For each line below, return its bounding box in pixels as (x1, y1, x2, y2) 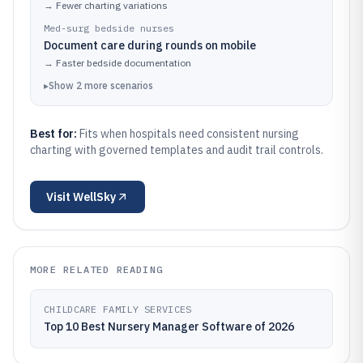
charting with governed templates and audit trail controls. (30, 143, 323, 157)
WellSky (73, 190, 116, 204)
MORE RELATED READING (30, 263, 163, 275)
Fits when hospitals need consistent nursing (79, 126, 299, 141)
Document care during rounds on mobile (44, 38, 256, 53)
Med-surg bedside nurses (44, 22, 174, 34)
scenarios (110, 79, 153, 92)
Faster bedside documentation (56, 57, 191, 69)
